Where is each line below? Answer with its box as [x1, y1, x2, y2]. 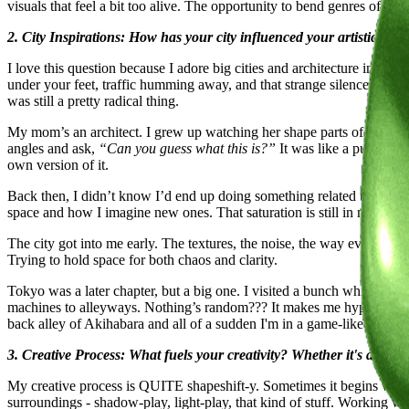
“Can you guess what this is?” [99, 141, 276, 157]
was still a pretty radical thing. [7, 93, 179, 110]
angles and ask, [7, 141, 99, 157]
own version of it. [7, 157, 109, 173]
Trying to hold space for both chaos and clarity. [7, 252, 278, 268]
